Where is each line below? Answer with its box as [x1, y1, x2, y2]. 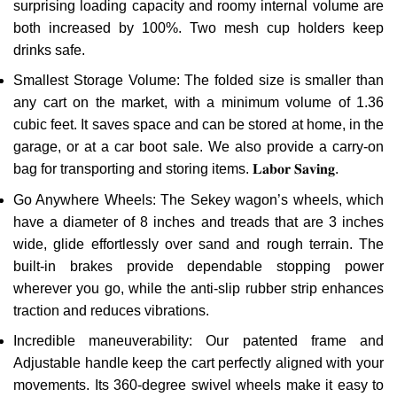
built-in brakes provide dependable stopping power [13, 258, 384, 274]
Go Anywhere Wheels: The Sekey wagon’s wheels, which [13, 191, 384, 207]
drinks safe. [13, 42, 85, 58]
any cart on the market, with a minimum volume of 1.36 [13, 95, 384, 111]
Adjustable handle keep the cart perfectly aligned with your [13, 355, 384, 371]
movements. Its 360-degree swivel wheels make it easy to [13, 378, 384, 393]
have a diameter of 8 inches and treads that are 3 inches [13, 214, 384, 230]
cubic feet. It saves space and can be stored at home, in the [13, 117, 384, 133]
